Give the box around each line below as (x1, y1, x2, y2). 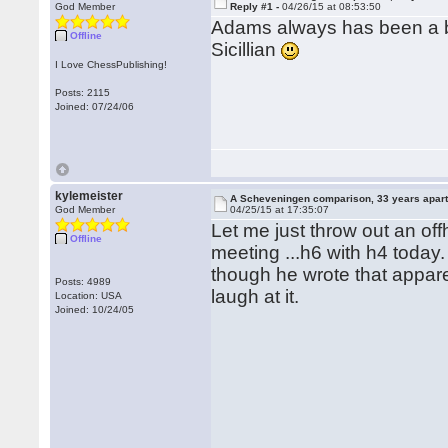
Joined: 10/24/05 (55, 304, 135, 315)
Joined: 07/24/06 (55, 101, 135, 112)
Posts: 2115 (55, 87, 111, 98)
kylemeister (55, 189, 124, 203)
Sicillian (211, 39, 282, 60)
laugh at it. (211, 286, 300, 307)
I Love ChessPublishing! (55, 59, 168, 70)
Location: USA (55, 290, 123, 301)
